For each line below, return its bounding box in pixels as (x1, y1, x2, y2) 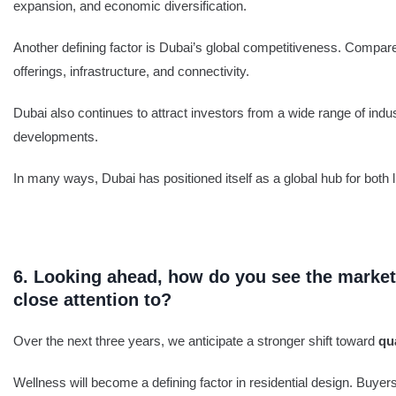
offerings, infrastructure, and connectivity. (13, 64, 249, 79)
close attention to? (13, 290, 171, 309)
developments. (13, 129, 98, 144)
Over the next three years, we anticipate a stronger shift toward (13, 333, 378, 348)
